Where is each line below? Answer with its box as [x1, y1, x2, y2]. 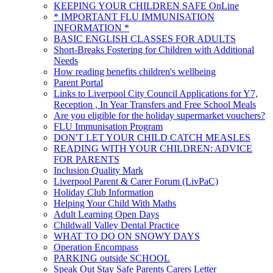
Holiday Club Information [54, 187, 154, 198]
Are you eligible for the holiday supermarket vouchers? [54, 110, 265, 121]
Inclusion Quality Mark [54, 165, 143, 176]
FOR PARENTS [54, 154, 119, 165]
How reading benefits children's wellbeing [54, 66, 216, 77]
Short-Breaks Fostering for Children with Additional [54, 44, 254, 55]
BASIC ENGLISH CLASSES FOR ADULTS [54, 34, 236, 44]
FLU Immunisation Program [54, 121, 163, 132]
